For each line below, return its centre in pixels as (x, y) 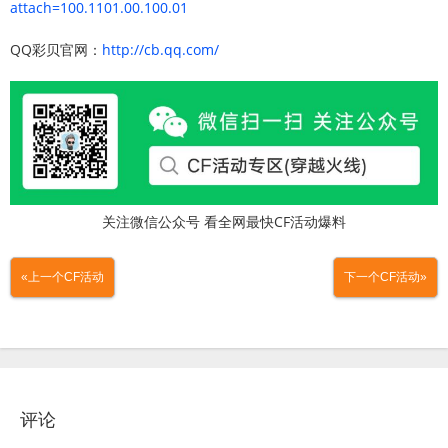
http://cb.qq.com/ (160, 49)
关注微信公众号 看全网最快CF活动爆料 (224, 221)
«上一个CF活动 (62, 276)
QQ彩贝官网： (56, 49)
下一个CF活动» (385, 276)
